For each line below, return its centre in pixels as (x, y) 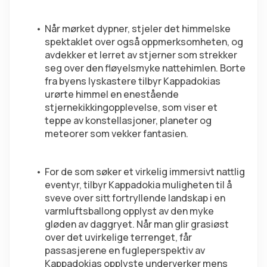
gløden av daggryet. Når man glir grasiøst (137, 224)
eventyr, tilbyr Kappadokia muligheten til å (138, 185)
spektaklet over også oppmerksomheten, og (144, 42)
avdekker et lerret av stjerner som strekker (141, 55)
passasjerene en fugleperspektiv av (125, 251)
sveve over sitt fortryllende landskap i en (135, 198)
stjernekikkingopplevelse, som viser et (131, 108)
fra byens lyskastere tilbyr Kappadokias (133, 81)
